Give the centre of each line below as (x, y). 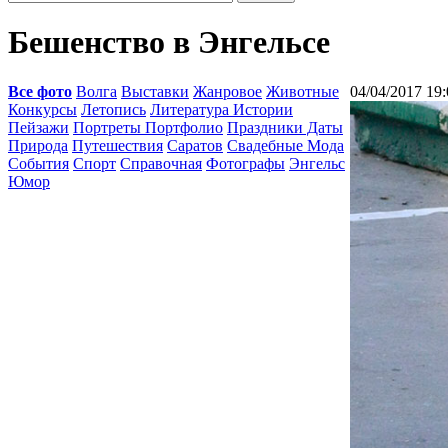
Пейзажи (38, 127)
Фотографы (245, 163)
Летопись (113, 109)
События (38, 163)
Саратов (195, 145)
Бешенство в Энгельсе (169, 42)
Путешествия (117, 145)
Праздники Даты (285, 127)
